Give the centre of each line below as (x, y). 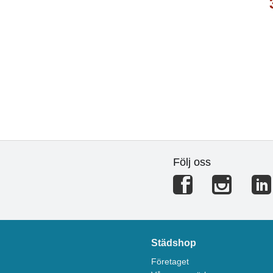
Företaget (170, 262)
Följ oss (192, 162)
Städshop (174, 243)
